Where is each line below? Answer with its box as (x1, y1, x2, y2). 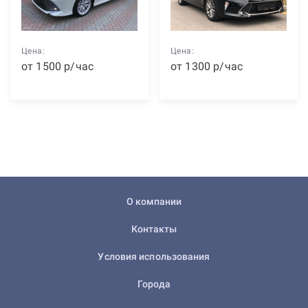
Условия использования (98, 250, 210, 262)
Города (137, 278, 171, 289)
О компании (126, 195, 182, 207)
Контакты (131, 223, 177, 234)
